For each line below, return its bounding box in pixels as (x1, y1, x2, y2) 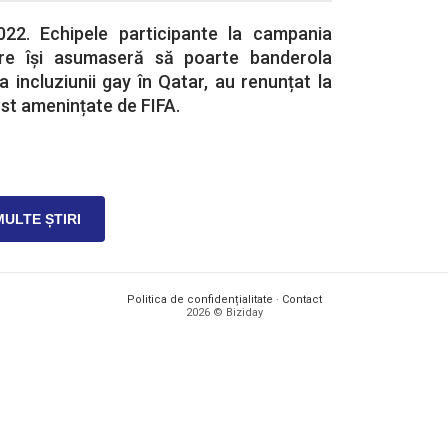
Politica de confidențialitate (126, 292, 273, 306)
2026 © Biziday (185, 305, 263, 319)
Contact (281, 292, 322, 306)
